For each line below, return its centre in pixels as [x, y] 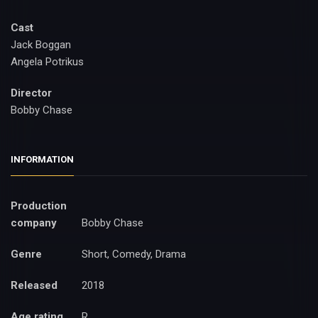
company [34, 223]
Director [31, 93]
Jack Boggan [41, 45]
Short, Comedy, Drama [134, 254]
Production [39, 206]
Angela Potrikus [47, 62]
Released [34, 286]
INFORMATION [42, 160]
